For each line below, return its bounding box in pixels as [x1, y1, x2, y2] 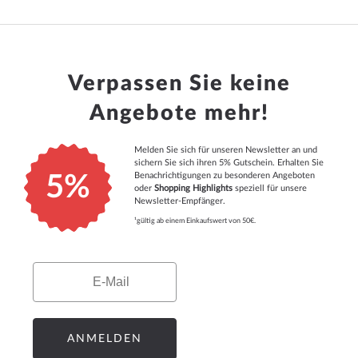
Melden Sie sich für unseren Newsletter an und [133, 145, 317, 154]
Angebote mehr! [89, 102, 269, 124]
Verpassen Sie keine [67, 73, 291, 94]
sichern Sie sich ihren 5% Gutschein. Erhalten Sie [133, 158, 324, 167]
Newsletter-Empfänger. [133, 197, 225, 205]
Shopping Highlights [153, 184, 233, 193]
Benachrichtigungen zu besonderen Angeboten [133, 171, 315, 180]
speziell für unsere [234, 184, 307, 193]
